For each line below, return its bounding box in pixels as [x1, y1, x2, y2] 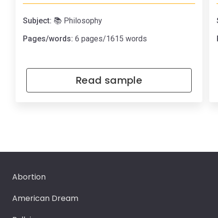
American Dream [12, 193, 78, 204]
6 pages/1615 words [73, 34, 147, 43]
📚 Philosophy [54, 16, 102, 25]
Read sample [75, 73, 143, 87]
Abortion [12, 171, 46, 182]
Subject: [23, 16, 52, 25]
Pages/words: [23, 34, 73, 43]
